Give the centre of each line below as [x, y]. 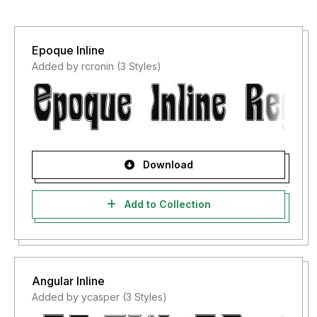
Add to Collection [166, 204]
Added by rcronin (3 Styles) [97, 66]
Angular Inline [68, 281]
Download [166, 165]
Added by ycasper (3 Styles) [99, 297]
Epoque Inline [68, 50]
